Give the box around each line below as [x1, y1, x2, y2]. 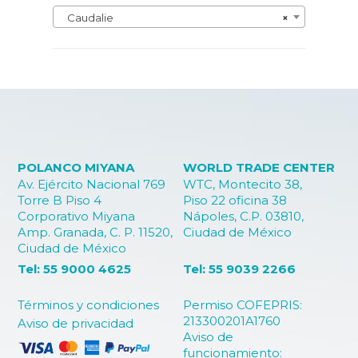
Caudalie [60, 11, 113, 24]
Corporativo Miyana [18, 209, 135, 224]
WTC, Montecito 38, [183, 177, 302, 192]
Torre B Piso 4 [18, 193, 101, 208]
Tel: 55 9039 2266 [183, 261, 296, 276]
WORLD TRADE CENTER [183, 160, 335, 175]
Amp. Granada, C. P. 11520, [18, 225, 173, 240]
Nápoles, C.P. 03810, [183, 209, 304, 224]
